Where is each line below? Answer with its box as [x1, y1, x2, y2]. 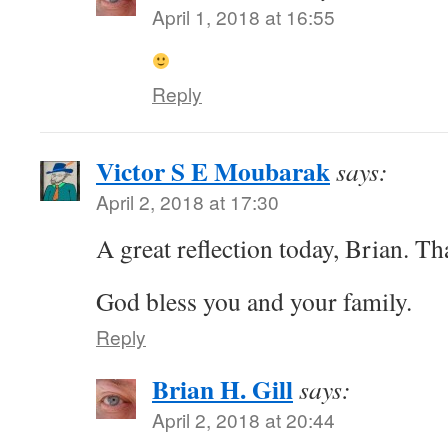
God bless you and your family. [96, 284, 412, 318]
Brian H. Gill [152, 370, 293, 408]
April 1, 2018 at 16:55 [152, 3, 335, 30]
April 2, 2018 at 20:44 [152, 406, 335, 433]
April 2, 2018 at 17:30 [96, 188, 279, 215]
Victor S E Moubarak [96, 152, 330, 190]
